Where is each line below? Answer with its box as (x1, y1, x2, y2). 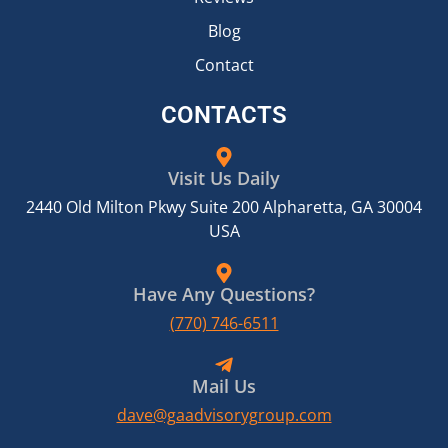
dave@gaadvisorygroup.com (116, 404, 332, 427)
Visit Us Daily (168, 166, 280, 191)
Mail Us (192, 374, 256, 399)
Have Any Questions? (133, 282, 315, 307)
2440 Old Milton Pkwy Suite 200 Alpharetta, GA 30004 (26, 196, 422, 219)
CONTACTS (161, 101, 287, 130)
